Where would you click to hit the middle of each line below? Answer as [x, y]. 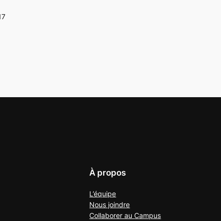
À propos [108, 172]
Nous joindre [110, 205]
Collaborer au [112, 216]
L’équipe [103, 194]
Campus [148, 216]
